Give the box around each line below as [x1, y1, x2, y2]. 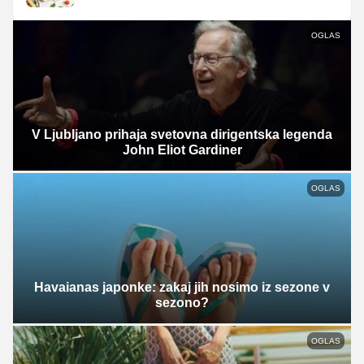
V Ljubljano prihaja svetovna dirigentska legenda [32, 128, 332, 142]
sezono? [155, 295, 209, 310]
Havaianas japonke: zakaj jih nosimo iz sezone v [34, 279, 330, 294]
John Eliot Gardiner [122, 143, 242, 158]
